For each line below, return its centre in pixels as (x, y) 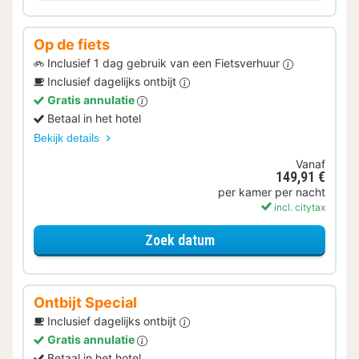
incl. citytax (298, 208)
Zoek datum (179, 240)
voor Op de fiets (260, 239)
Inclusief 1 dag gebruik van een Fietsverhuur (165, 63)
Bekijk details (68, 138)
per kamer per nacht (272, 192)
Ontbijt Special (85, 303)
